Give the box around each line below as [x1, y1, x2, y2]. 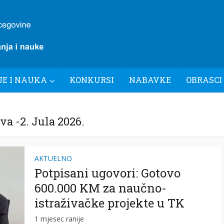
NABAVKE [129, 74, 171, 85]
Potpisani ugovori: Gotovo [34, 165, 180, 181]
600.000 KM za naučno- [34, 180, 166, 196]
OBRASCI [186, 74, 222, 85]
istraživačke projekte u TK [34, 195, 184, 211]
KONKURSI [69, 74, 114, 85]
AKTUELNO [34, 153, 72, 163]
